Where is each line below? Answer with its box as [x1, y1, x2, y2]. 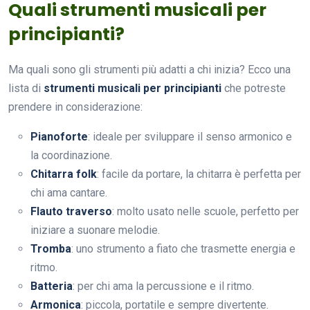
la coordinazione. [30, 148, 112, 162]
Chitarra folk [30, 167, 97, 181]
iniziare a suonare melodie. [30, 223, 160, 237]
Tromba [30, 241, 71, 255]
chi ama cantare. [30, 185, 107, 199]
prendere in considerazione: [8, 100, 143, 113]
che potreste [221, 81, 286, 95]
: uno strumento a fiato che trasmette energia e [71, 241, 295, 255]
